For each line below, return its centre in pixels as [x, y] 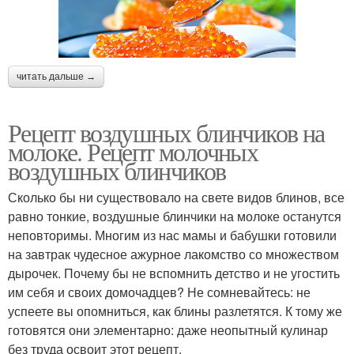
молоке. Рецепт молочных [133, 151]
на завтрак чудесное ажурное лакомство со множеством [173, 254]
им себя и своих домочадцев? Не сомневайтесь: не [159, 292]
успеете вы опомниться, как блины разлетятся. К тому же [175, 311]
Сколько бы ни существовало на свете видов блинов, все [176, 197]
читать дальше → [56, 76]
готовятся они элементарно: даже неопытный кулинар [168, 330]
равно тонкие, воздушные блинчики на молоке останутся [175, 216]
